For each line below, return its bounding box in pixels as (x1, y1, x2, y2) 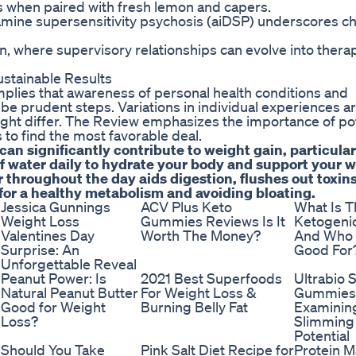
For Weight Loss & (141, 284, 257, 302)
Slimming (294, 312, 354, 331)
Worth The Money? (141, 226, 261, 245)
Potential (294, 327, 350, 345)
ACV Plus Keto (141, 198, 232, 216)
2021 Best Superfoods (141, 269, 282, 288)
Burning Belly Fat (141, 298, 248, 316)
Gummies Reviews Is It (141, 212, 285, 230)
